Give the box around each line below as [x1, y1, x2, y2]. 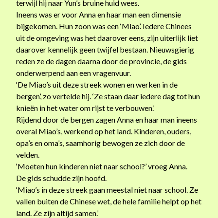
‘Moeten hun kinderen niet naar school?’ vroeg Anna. [16, 162, 188, 171]
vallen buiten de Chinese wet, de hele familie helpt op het [16, 197, 202, 206]
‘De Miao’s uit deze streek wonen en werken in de [16, 80, 178, 89]
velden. [16, 150, 40, 159]
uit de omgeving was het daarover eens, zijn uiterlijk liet [16, 33, 199, 42]
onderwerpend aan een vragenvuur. [16, 68, 131, 77]
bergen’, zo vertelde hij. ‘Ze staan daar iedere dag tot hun [16, 91, 200, 101]
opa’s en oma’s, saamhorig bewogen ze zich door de [16, 138, 185, 147]
